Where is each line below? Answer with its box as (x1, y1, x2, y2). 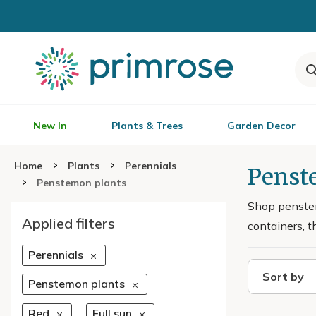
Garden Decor (227, 119, 296, 132)
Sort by (262, 269, 304, 284)
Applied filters (22, 214, 115, 232)
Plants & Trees (111, 119, 183, 132)
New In (33, 119, 67, 132)
